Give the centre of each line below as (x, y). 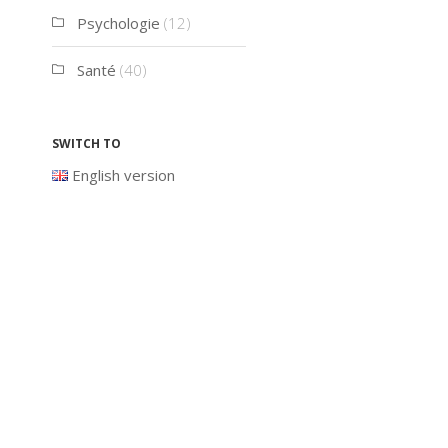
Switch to (86, 141)
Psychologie (118, 23)
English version (124, 175)
